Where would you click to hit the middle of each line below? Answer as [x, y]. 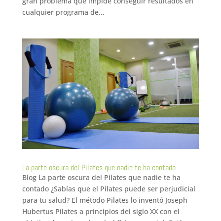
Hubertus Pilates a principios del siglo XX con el [101, 212]
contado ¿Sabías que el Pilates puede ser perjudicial [109, 189]
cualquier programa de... [63, 12]
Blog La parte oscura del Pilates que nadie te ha [101, 178]
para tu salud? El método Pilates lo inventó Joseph [105, 200]
